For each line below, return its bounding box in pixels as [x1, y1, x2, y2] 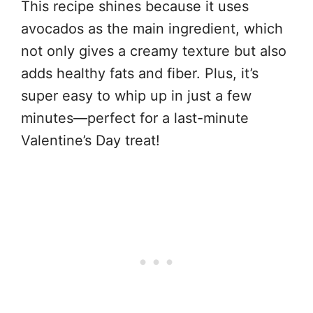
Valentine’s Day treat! [21, 131, 160, 149]
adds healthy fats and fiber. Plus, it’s [21, 64, 259, 82]
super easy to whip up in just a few [21, 87, 252, 104]
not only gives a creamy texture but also [21, 42, 286, 59]
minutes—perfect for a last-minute [21, 109, 249, 126]
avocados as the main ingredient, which [21, 20, 283, 37]
